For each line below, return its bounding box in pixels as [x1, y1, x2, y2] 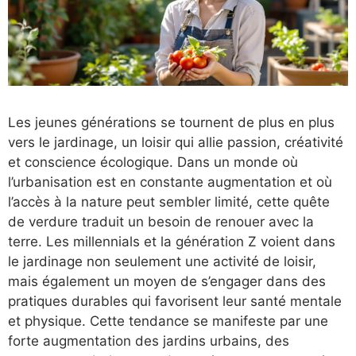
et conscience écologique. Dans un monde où [8, 153, 298, 170]
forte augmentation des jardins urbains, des [8, 332, 289, 349]
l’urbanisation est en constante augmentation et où [8, 173, 332, 190]
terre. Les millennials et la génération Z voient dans [8, 233, 335, 250]
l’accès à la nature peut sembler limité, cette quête [8, 193, 330, 210]
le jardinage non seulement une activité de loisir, [8, 253, 316, 269]
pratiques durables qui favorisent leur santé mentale [8, 292, 342, 309]
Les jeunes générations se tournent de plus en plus [8, 114, 335, 130]
